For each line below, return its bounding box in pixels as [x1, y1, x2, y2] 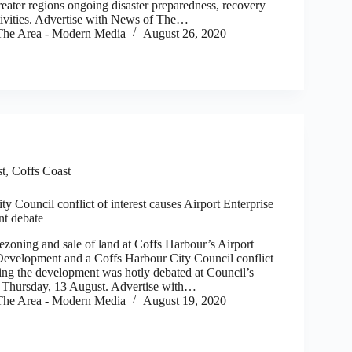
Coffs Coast [11, 163, 71, 178]
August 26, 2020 [142, 26, 226, 40]
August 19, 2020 [142, 293, 226, 307]
